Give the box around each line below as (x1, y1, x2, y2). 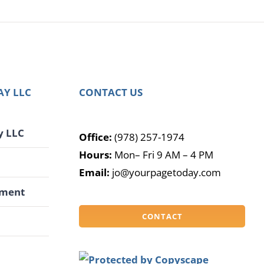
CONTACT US (79, 85, 143, 99)
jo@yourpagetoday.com (110, 165, 222, 179)
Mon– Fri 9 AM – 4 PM (114, 147, 214, 161)
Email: (79, 165, 110, 179)
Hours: (79, 147, 115, 161)
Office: (79, 130, 113, 144)
